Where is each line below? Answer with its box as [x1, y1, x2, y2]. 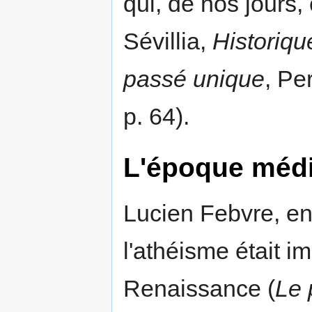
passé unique [123, 65, 265, 93]
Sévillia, [123, 28, 212, 55]
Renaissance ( [123, 275, 275, 302]
